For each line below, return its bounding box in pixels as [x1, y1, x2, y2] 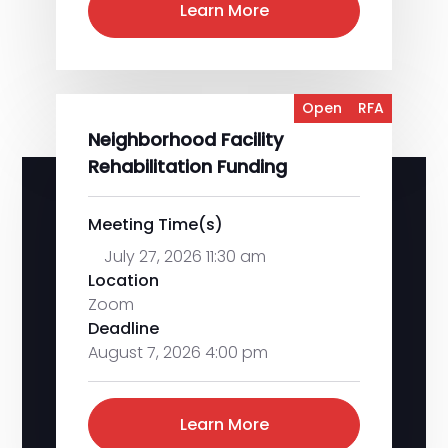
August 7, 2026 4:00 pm [88, 341, 268, 364]
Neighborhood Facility [88, 127, 283, 152]
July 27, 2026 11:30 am [104, 245, 266, 268]
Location [88, 269, 159, 292]
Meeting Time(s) [88, 213, 223, 236]
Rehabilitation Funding [88, 154, 287, 179]
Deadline [88, 317, 159, 340]
